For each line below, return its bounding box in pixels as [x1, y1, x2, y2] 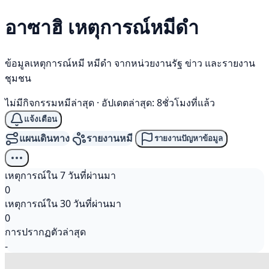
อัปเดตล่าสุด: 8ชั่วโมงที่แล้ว [101, 95, 215, 109]
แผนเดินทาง [19, 131, 70, 145]
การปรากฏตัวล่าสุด [5, 225, 86, 238]
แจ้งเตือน [24, 115, 57, 124]
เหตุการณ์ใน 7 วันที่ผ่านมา [5, 168, 116, 182]
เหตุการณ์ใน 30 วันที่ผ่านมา [5, 196, 121, 210]
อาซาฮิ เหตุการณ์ [5, 14, 150, 40]
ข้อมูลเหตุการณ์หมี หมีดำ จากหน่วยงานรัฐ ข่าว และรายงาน [5, 56, 255, 70]
